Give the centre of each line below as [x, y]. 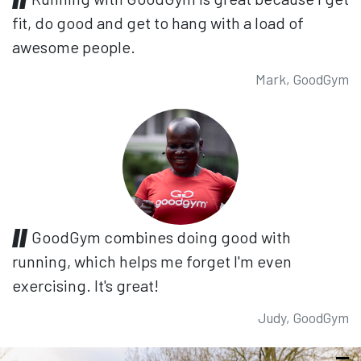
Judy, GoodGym [303, 317]
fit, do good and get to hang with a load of [158, 22]
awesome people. [74, 46]
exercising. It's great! [85, 285]
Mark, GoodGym [302, 79]
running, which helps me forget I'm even [152, 261]
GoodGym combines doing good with [161, 237]
